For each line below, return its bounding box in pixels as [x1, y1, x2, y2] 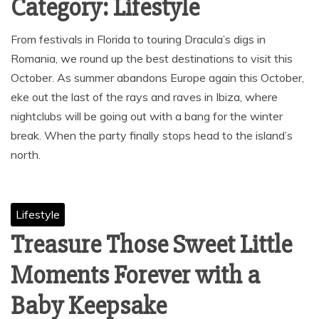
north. [11, 147, 41, 162]
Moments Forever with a [11, 260, 260, 291]
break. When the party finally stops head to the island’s [11, 128, 293, 142]
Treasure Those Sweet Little [11, 229, 292, 261]
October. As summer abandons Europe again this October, [11, 70, 304, 85]
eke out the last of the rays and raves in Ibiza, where [11, 90, 278, 104]
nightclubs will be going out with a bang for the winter [11, 109, 283, 123]
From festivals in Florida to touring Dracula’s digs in [11, 32, 266, 46]
